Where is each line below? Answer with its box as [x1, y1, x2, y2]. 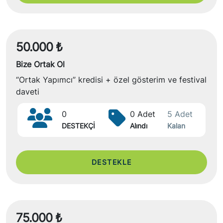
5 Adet [167, 109, 193, 119]
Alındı [130, 121, 147, 130]
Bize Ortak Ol [16, 59, 65, 69]
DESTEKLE [91, 158, 132, 166]
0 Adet [130, 109, 155, 119]
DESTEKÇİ [61, 121, 95, 130]
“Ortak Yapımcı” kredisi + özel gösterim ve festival [16, 75, 207, 85]
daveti [16, 87, 39, 97]
